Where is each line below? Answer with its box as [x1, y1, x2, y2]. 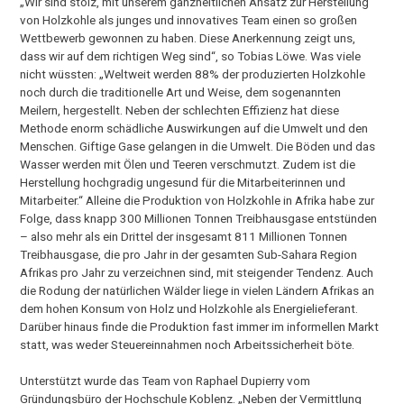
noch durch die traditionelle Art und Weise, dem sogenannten [20, 84, 342, 99]
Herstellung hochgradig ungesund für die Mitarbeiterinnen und [20, 174, 346, 189]
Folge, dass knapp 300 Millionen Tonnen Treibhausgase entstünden [20, 210, 378, 225]
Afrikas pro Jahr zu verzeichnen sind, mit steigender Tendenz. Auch [20, 264, 374, 280]
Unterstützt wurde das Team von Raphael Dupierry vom [20, 373, 311, 388]
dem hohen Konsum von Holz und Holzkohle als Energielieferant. [20, 300, 359, 316]
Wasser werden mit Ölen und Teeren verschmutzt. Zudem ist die [20, 156, 356, 171]
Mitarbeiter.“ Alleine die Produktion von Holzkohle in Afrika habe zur [20, 192, 375, 207]
